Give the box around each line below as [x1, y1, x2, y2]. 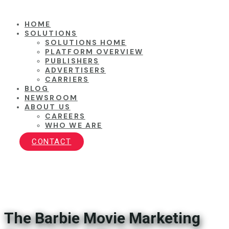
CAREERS [45, 111, 85, 121]
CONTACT [32, 137, 72, 146]
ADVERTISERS [45, 65, 106, 75]
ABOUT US [25, 102, 71, 111]
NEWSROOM [25, 93, 78, 102]
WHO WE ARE [45, 121, 102, 130]
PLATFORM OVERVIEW [45, 47, 143, 56]
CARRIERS [45, 75, 89, 84]
